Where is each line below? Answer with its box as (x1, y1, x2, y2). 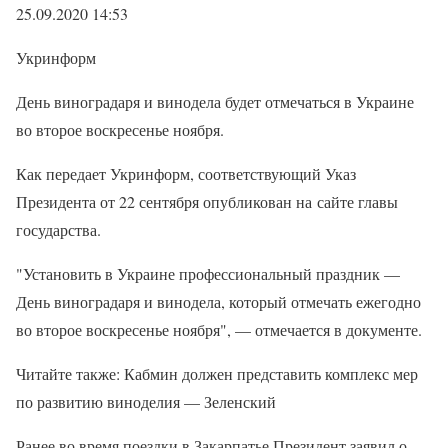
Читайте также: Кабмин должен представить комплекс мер (16, 363, 418, 384)
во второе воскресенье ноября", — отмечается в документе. (16, 319, 422, 340)
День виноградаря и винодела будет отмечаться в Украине (16, 91, 414, 112)
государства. (16, 219, 101, 240)
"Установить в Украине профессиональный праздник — (16, 263, 400, 284)
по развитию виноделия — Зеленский (16, 391, 276, 412)
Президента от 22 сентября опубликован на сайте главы (16, 191, 398, 212)
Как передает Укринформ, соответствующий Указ (16, 163, 356, 184)
